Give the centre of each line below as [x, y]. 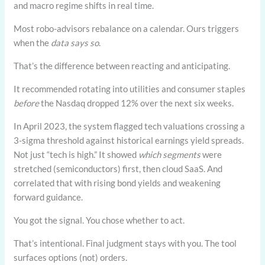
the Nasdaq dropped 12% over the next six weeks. [137, 103]
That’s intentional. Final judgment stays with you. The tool [125, 243]
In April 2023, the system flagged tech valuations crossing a [130, 126]
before [27, 103]
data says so [75, 43]
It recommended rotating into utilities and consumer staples [130, 89]
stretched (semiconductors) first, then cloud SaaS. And [118, 169]
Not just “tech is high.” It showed [76, 155]
